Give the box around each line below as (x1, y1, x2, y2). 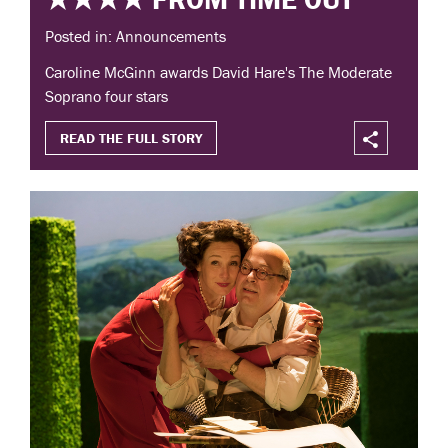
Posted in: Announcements (45, 26, 226, 47)
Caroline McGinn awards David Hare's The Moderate (45, 62, 392, 83)
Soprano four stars (45, 86, 168, 107)
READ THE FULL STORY (60, 129, 202, 148)
